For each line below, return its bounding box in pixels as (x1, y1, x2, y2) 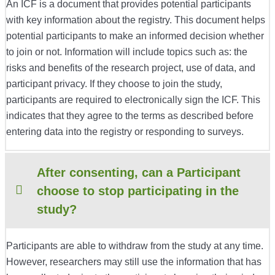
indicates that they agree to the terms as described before (6, 110, 254, 122)
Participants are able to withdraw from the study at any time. (6, 241, 263, 252)
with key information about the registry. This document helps (6, 15, 265, 26)
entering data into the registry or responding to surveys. (6, 126, 244, 137)
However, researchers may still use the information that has (6, 257, 261, 268)
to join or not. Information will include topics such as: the (6, 47, 247, 58)
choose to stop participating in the (37, 184, 239, 198)
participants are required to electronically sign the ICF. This (6, 95, 260, 106)
